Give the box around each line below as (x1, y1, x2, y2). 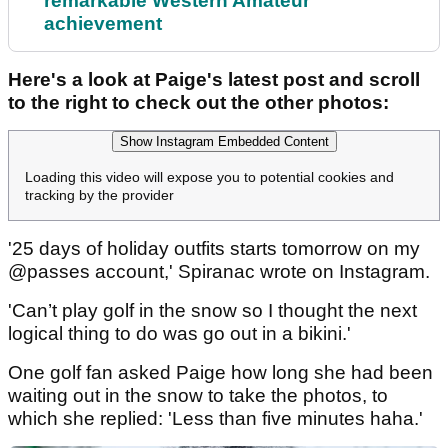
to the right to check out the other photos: (8, 92, 394, 114)
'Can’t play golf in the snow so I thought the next (8, 300, 417, 322)
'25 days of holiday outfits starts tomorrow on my (8, 238, 420, 260)
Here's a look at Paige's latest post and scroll (8, 69, 420, 91)
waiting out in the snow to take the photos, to (8, 385, 388, 407)
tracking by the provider (25, 187, 174, 204)
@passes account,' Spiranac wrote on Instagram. (8, 261, 430, 283)
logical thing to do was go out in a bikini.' (8, 323, 351, 345)
